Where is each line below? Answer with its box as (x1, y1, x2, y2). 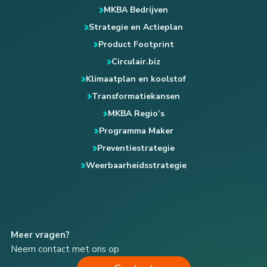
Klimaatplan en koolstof (86, 73, 186, 85)
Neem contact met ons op (11, 243, 119, 255)
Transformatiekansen (92, 91, 180, 102)
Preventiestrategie (97, 142, 175, 154)
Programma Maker (98, 125, 173, 136)
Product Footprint (98, 39, 174, 50)
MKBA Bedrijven (104, 4, 168, 15)
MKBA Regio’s (107, 108, 164, 119)
